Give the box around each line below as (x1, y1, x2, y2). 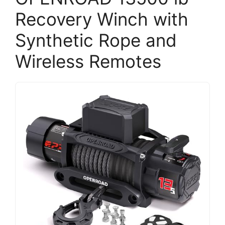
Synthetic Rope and (15, 30, 177, 51)
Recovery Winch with (15, 9, 188, 30)
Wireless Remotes (15, 51, 161, 72)
